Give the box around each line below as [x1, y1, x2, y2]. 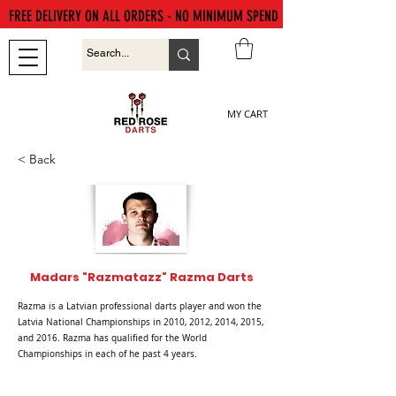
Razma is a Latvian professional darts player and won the [18, 300, 262, 312]
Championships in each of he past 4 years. [18, 347, 197, 360]
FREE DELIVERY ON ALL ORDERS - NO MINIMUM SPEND [9, 7, 278, 25]
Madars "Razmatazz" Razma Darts [29, 268, 254, 286]
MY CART [227, 106, 268, 120]
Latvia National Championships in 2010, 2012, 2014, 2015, [18, 316, 263, 328]
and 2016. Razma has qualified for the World [18, 331, 207, 344]
